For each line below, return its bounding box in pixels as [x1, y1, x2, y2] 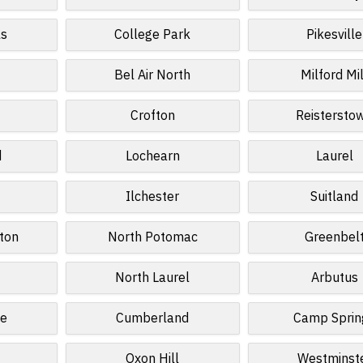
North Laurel [115, 268, 190, 288]
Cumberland [116, 309, 190, 328]
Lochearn [125, 147, 180, 166]
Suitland [310, 187, 359, 207]
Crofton [130, 106, 175, 126]
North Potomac [107, 228, 198, 247]
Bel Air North [114, 66, 191, 85]
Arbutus [310, 268, 358, 288]
